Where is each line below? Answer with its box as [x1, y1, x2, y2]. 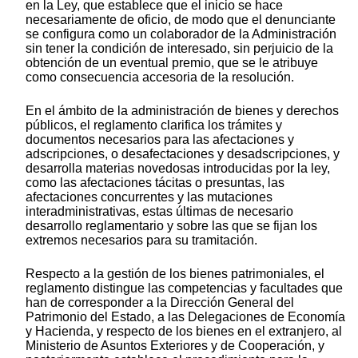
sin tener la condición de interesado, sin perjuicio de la [26, 42, 333, 56]
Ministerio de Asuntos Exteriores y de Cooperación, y [26, 339, 324, 353]
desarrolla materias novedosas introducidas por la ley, [26, 161, 330, 176]
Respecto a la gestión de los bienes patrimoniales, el [26, 267, 324, 281]
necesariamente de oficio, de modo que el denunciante [26, 13, 336, 27]
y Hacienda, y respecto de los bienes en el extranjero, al [26, 324, 342, 339]
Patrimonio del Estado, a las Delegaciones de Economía [26, 310, 345, 324]
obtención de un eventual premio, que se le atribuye [26, 56, 318, 70]
